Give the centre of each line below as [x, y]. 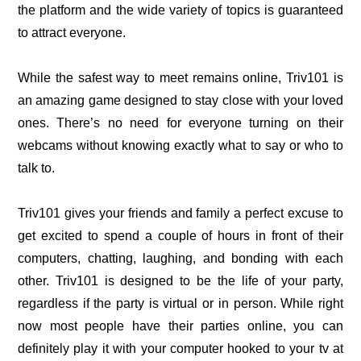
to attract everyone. [72, 32]
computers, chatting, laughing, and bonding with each [180, 258]
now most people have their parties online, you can [180, 326]
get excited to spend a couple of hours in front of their [180, 235]
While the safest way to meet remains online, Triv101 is [180, 77]
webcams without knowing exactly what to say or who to [180, 145]
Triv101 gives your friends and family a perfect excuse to [180, 213]
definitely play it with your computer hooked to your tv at [180, 348]
